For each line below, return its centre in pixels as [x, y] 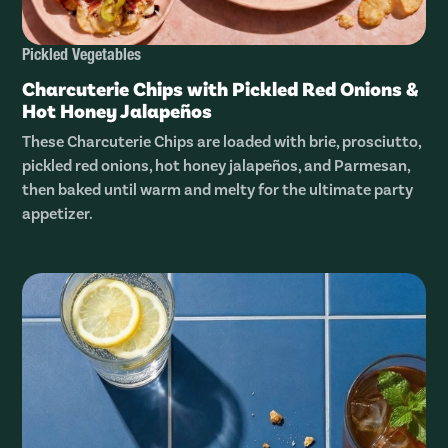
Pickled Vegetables [82, 57]
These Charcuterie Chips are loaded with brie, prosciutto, [222, 141]
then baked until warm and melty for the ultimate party [218, 189]
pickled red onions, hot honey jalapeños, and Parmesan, [216, 165]
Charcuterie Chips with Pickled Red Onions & [220, 88]
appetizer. [58, 213]
